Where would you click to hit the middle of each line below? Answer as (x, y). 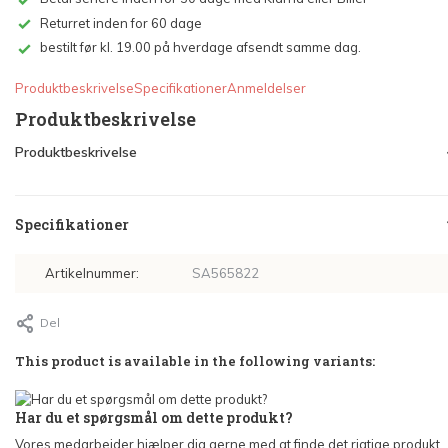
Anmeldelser (266, 88)
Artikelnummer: (92, 273)
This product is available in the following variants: (195, 361)
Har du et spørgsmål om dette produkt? (154, 418)
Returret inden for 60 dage (121, 22)
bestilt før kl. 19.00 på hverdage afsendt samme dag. (200, 47)
